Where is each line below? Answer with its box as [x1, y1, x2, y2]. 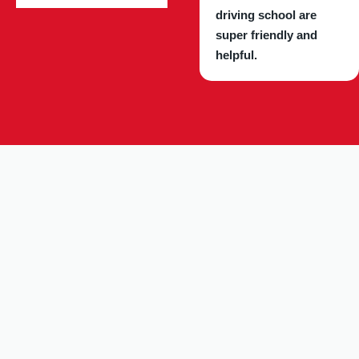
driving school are [216, 7, 317, 22]
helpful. [216, 47, 258, 62]
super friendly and [216, 27, 318, 42]
